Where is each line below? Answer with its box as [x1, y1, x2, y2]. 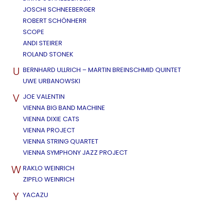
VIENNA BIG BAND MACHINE [23, 103, 105, 112]
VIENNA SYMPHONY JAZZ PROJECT [23, 147, 127, 157]
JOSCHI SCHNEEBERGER [23, 4, 95, 14]
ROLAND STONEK [23, 49, 73, 59]
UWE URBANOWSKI [23, 76, 80, 86]
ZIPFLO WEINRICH [23, 174, 74, 184]
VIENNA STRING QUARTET [23, 136, 98, 146]
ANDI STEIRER [23, 38, 62, 48]
